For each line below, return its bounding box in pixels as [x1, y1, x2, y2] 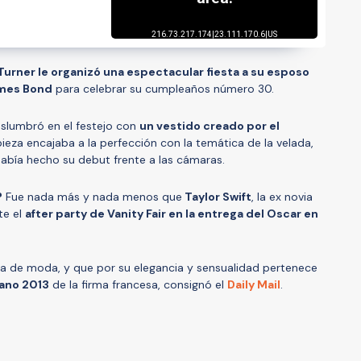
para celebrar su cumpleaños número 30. [52, 81, 274, 96]
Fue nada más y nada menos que [2, 189, 182, 204]
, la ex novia [251, 189, 313, 204]
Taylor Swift [182, 189, 251, 204]
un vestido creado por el [139, 118, 280, 133]
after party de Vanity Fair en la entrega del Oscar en [25, 205, 318, 221]
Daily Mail [227, 276, 280, 292]
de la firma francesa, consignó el [49, 276, 227, 292]
